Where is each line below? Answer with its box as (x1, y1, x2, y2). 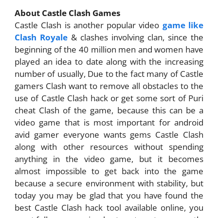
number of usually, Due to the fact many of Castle (15, 68, 203, 80)
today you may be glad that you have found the (15, 190, 203, 201)
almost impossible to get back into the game (15, 165, 203, 177)
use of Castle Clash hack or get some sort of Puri (15, 92, 203, 104)
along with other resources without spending (15, 141, 203, 153)
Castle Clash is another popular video (15, 19, 163, 31)
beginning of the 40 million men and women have (15, 44, 203, 55)
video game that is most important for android (15, 117, 203, 128)
